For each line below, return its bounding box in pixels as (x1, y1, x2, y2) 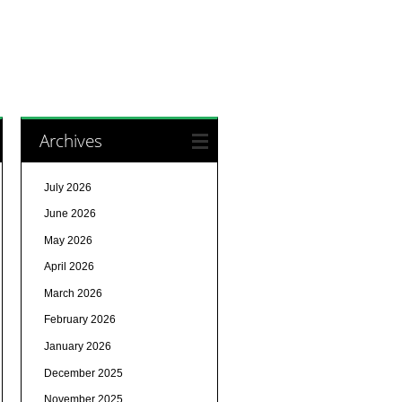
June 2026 (43, 207, 96, 221)
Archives (39, 127, 102, 153)
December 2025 (43, 366, 123, 380)
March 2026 (43, 286, 102, 300)
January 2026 (43, 340, 111, 354)
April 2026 (43, 260, 94, 274)
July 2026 (43, 180, 92, 194)
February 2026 (43, 313, 116, 327)
